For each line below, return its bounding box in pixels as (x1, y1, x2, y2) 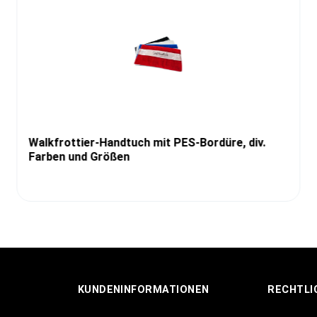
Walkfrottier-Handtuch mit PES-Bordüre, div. (28, 136, 266, 150)
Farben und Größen (28, 150, 130, 164)
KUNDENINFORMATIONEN (77, 284, 209, 296)
